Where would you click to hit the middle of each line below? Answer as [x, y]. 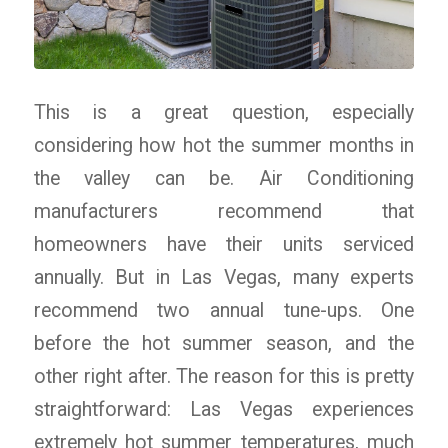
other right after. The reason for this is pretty [224, 376]
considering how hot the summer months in [224, 145]
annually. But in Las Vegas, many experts [224, 277]
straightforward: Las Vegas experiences [224, 409]
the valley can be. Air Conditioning [224, 178]
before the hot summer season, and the [224, 343]
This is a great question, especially [224, 112]
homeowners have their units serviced [224, 244]
